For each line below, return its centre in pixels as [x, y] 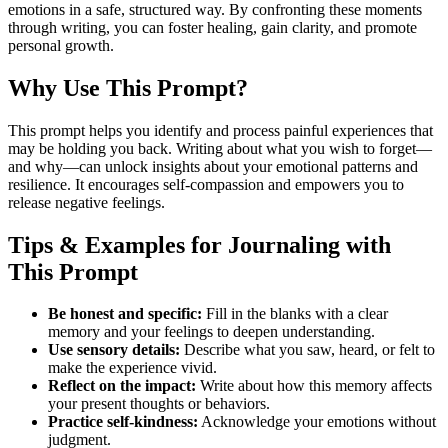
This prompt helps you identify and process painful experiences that [220, 130]
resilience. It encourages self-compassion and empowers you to [206, 184]
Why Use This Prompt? [128, 87]
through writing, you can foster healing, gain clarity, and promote [212, 27]
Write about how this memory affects [314, 386]
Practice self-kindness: [123, 422]
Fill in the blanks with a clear [295, 314]
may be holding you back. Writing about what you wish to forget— [220, 148]
